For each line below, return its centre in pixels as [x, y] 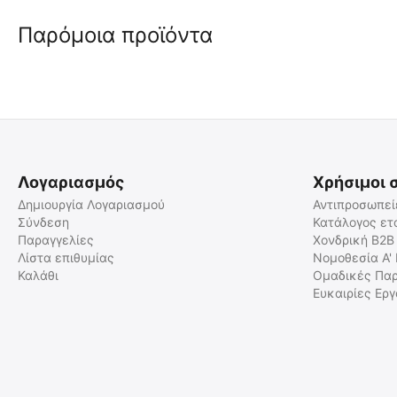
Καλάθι [38, 275]
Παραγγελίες [56, 240]
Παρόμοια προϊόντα [115, 35]
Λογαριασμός [71, 182]
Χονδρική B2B [353, 240]
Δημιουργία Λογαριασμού [91, 204]
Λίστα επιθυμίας [66, 257]
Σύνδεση [43, 222]
